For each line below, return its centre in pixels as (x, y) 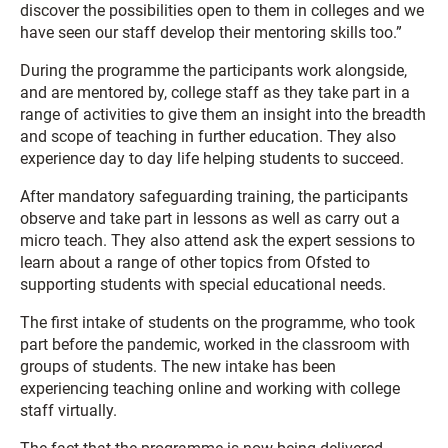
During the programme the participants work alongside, (213, 70)
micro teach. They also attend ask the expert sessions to (217, 240)
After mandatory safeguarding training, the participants (214, 196)
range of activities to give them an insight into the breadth (223, 114)
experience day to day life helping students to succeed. (212, 158)
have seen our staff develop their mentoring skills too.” (211, 32)
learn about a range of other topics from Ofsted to (195, 262)
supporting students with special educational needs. (203, 284)
